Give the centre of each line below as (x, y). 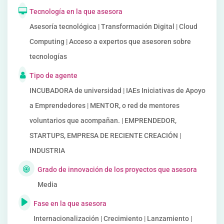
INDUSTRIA (47, 150)
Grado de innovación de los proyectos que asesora (117, 169)
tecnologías (48, 56)
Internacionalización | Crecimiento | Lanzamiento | (112, 218)
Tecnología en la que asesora (76, 11)
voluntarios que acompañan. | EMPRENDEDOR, (103, 120)
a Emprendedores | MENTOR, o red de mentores (104, 105)
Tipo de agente (53, 75)
